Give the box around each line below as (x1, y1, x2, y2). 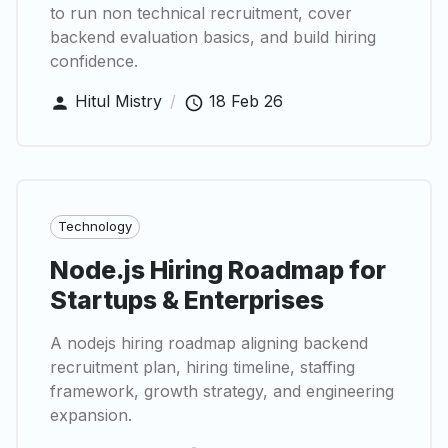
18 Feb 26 (209, 91, 283, 112)
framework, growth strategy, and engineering (50, 380, 394, 401)
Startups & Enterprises (50, 284, 324, 315)
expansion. (50, 404, 132, 425)
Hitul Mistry (75, 91, 162, 112)
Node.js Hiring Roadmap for (50, 254, 386, 285)
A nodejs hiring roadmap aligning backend (50, 332, 368, 353)
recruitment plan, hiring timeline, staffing (50, 356, 355, 377)
